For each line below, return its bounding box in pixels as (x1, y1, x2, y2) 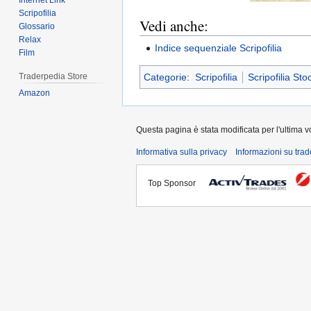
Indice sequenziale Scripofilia (155, 42, 283, 53)
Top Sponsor (148, 178, 202, 188)
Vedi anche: (140, 16, 208, 36)
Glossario (19, 22, 56, 32)
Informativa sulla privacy (136, 146, 227, 157)
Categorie (144, 71, 187, 83)
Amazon (19, 88, 51, 99)
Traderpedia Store (19, 72, 88, 82)
